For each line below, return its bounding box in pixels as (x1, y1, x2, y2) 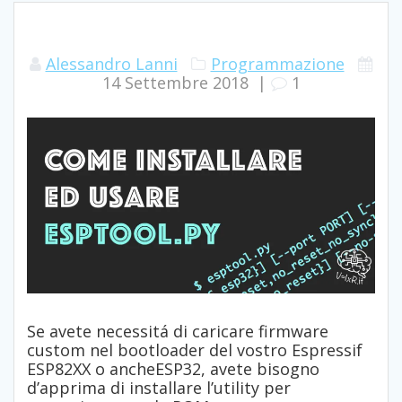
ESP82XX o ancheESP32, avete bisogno (27, 358, 319, 380)
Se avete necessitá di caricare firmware (27, 320, 328, 343)
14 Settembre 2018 (101, 72, 249, 94)
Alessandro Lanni (45, 53, 178, 75)
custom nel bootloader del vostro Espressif (27, 339, 363, 362)
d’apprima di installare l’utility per (27, 377, 291, 399)
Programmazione (210, 53, 345, 75)
